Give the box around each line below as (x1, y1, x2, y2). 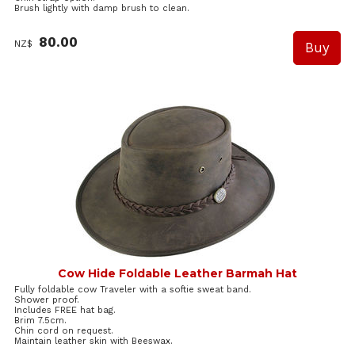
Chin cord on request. (14, 326, 113, 337)
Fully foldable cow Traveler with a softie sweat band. (14, 284, 251, 296)
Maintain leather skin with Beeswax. (14, 336, 173, 347)
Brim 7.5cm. (14, 315, 67, 326)
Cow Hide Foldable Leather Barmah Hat (58, 266, 297, 281)
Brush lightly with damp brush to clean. (14, 2, 189, 13)
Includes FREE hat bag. (14, 305, 116, 316)
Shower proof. (14, 295, 79, 306)
